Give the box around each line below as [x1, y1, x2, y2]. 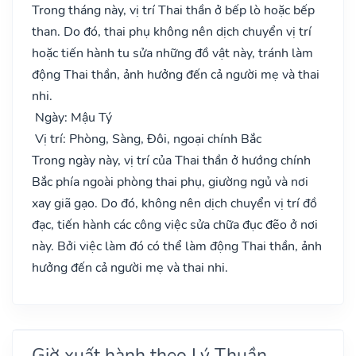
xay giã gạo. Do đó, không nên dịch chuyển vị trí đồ [32, 194, 317, 212]
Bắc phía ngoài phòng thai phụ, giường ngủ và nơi [32, 172, 308, 191]
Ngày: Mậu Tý [32, 108, 112, 126]
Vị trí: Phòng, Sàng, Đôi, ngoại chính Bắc [32, 130, 261, 148]
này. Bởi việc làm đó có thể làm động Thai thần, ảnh [32, 237, 322, 255]
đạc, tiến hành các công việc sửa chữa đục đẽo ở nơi [32, 215, 318, 234]
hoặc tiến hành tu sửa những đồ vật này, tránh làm [32, 44, 313, 62]
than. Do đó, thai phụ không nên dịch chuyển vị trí [32, 22, 311, 41]
